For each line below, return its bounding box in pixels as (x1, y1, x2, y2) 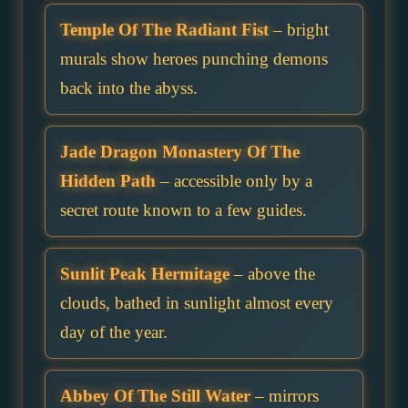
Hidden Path (60, 171, 156, 191)
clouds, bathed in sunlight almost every (60, 293, 333, 313)
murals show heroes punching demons (60, 49, 328, 69)
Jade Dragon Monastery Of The (60, 142, 300, 162)
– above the (229, 264, 315, 284)
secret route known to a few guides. (60, 200, 307, 220)
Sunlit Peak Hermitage (60, 264, 229, 284)
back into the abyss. (60, 78, 198, 98)
